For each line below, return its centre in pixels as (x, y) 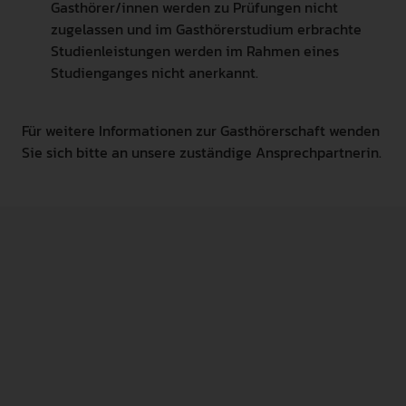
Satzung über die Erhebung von (172, 356)
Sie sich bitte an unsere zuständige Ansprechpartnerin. (202, 152)
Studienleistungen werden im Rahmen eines (195, 50)
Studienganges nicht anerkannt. (155, 72)
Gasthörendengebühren (142, 379)
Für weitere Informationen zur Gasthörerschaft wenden (201, 130)
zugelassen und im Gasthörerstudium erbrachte (206, 29)
